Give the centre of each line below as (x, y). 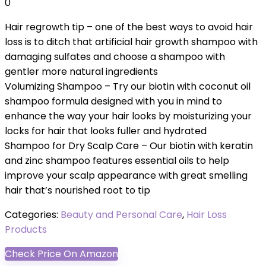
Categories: (33, 215)
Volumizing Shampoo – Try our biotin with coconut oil (128, 86)
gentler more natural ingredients (81, 72)
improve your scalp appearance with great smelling (126, 175)
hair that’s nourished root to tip (77, 190)
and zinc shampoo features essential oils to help (117, 161)
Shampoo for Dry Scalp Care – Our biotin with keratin (129, 146)
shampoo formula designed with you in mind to (113, 101)
